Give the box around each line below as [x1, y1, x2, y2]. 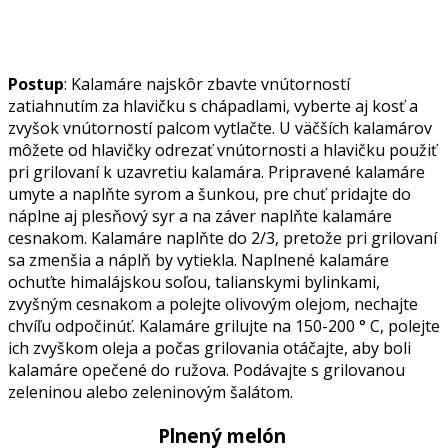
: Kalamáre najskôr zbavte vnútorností [64, 72, 350, 95]
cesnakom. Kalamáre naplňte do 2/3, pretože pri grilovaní [8, 226, 437, 249]
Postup [8, 72, 64, 95]
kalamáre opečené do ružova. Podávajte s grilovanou [8, 358, 405, 381]
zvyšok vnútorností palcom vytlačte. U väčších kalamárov [8, 116, 432, 139]
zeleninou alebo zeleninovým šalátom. [8, 380, 293, 403]
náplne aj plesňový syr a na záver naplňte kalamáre [8, 204, 392, 227]
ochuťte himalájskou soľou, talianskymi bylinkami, [8, 270, 380, 293]
